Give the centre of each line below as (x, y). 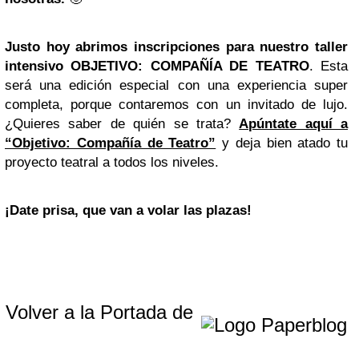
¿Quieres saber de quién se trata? (122, 123)
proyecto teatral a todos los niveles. (112, 162)
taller (332, 46)
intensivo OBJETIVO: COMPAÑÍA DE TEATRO (157, 66)
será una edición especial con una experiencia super (176, 85)
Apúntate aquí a (293, 123)
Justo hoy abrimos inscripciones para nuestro (157, 46)
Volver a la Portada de (102, 312)
